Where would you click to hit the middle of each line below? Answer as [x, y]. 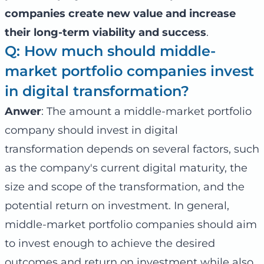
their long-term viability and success [105, 33]
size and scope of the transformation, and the [125, 187]
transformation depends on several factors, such [132, 149]
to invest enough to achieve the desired [110, 244]
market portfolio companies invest [129, 71]
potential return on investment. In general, [117, 206]
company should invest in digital [91, 131]
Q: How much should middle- [110, 51]
